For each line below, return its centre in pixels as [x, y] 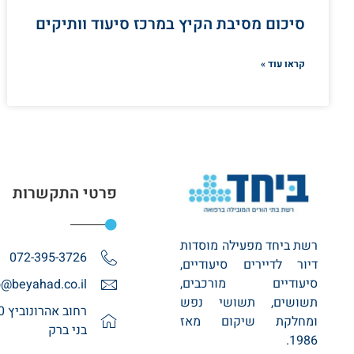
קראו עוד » [283, 64]
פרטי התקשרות [65, 193]
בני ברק [68, 330]
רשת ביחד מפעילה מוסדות [249, 245]
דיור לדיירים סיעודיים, [249, 264]
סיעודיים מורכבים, [249, 283]
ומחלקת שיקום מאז [249, 321]
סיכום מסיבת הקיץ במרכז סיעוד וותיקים [170, 24]
